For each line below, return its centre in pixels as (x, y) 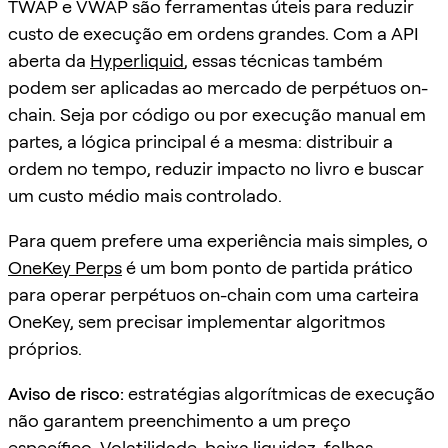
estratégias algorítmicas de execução (279, 393)
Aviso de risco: (66, 393)
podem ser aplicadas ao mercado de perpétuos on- (218, 87)
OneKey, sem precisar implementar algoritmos (196, 321)
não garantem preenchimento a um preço (179, 420)
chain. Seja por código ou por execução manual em (217, 114)
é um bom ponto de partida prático (267, 267)
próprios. (45, 348)
